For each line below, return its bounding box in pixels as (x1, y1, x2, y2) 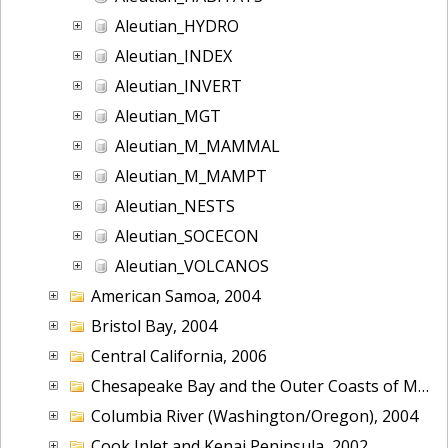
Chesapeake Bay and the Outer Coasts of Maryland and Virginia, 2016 (91, 374, 418, 397)
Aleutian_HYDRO (115, 14, 239, 37)
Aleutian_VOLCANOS (115, 254, 269, 277)
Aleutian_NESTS (115, 194, 235, 217)
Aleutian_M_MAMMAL (115, 134, 280, 157)
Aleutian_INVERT (115, 74, 242, 97)
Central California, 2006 (91, 344, 267, 367)
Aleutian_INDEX (115, 44, 232, 67)
